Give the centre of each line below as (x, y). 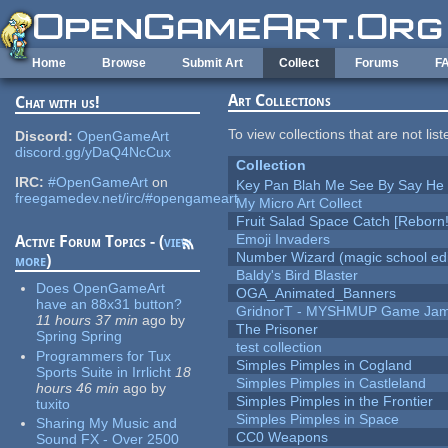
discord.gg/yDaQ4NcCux (93, 152)
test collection (279, 347)
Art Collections (280, 101)
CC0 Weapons (282, 437)
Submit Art (212, 63)
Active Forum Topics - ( (90, 242)
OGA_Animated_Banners (316, 293)
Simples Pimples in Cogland (324, 365)
